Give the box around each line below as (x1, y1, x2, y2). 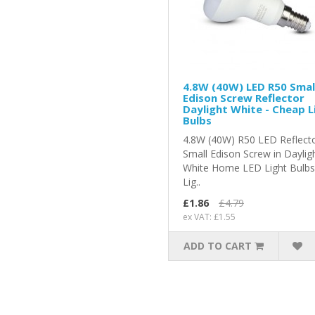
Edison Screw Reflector (182, 91, 304, 105)
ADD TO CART (184, 239, 252, 253)
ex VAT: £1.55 (182, 211, 236, 224)
